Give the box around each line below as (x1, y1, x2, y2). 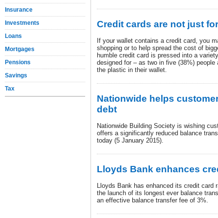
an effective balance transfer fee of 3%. (97, 197, 208, 204)
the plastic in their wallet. (97, 66, 167, 73)
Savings (5, 72, 27, 79)
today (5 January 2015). (97, 137, 163, 144)
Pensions (5, 59, 31, 66)
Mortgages (5, 46, 35, 53)
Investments (5, 19, 39, 26)
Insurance (5, 6, 33, 13)
